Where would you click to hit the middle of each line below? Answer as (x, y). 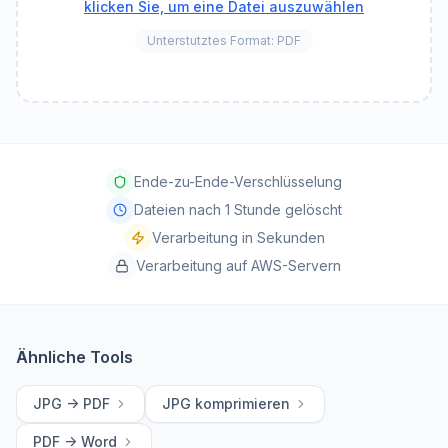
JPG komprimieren (226, 403)
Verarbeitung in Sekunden (238, 237)
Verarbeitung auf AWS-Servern (238, 265)
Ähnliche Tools (74, 357)
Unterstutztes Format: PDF (224, 40)
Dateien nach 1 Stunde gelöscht (238, 209)
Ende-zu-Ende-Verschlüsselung (238, 181)
